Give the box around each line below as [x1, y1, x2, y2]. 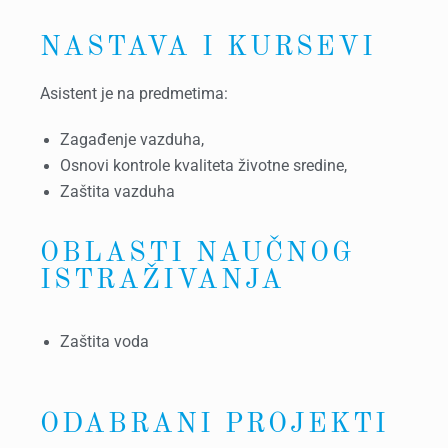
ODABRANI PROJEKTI [39, 411, 389, 438]
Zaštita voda [59, 333, 149, 351]
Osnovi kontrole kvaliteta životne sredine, [59, 157, 347, 175]
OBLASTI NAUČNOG [39, 240, 354, 267]
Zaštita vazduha [59, 183, 175, 201]
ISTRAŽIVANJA [39, 267, 285, 294]
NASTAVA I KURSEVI [39, 34, 376, 61]
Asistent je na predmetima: [39, 85, 228, 103]
